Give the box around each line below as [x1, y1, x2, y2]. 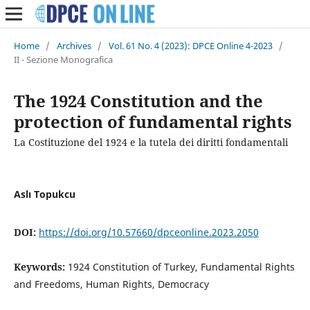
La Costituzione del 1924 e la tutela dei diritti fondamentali [13, 135, 288, 149]
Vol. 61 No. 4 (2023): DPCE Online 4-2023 [108, 39, 273, 52]
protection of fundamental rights [13, 109, 292, 133]
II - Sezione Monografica [13, 53, 113, 66]
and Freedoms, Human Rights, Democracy [13, 277, 209, 291]
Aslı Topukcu [13, 187, 75, 201]
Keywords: [13, 259, 68, 273]
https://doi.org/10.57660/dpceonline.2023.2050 [38, 225, 259, 239]
